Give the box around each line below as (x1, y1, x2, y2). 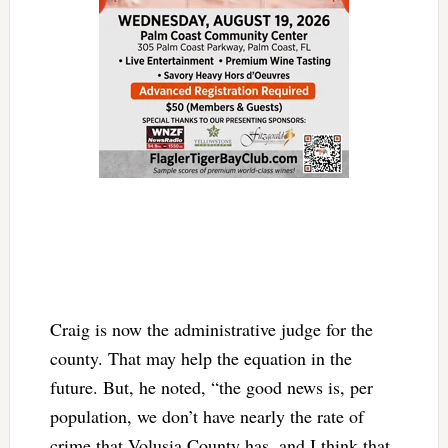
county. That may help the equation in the (49, 346, 352, 371)
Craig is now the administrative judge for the (49, 317, 373, 342)
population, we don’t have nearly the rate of (49, 404, 364, 429)
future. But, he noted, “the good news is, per (49, 375, 373, 400)
